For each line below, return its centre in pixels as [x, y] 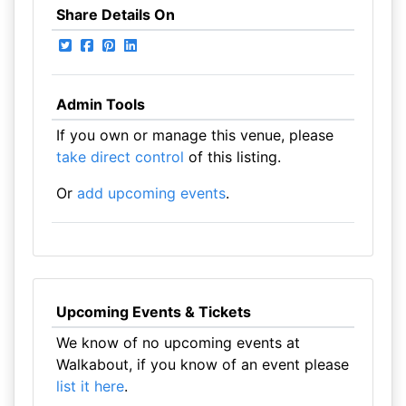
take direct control [120, 157]
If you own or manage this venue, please [194, 135]
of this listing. [232, 157]
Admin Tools [100, 104]
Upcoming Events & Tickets [153, 312]
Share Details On [115, 14]
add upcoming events [151, 193]
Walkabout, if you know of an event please [202, 364]
